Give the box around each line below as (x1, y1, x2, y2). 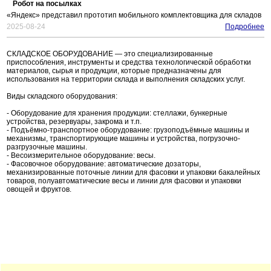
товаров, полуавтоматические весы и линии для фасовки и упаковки (7, 177, 241, 186)
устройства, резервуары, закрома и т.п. (7, 117, 142, 126)
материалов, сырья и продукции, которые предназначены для (7, 67, 221, 76)
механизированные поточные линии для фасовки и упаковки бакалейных (7, 168, 260, 177)
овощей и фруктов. (7, 185, 71, 194)
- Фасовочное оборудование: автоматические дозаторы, (7, 160, 201, 169)
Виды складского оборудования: (7, 92, 117, 101)
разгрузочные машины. (7, 143, 87, 152)
